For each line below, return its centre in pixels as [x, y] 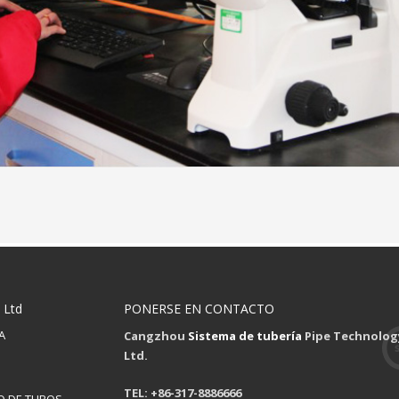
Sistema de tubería [245, 336]
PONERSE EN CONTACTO [199, 309]
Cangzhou [156, 336]
